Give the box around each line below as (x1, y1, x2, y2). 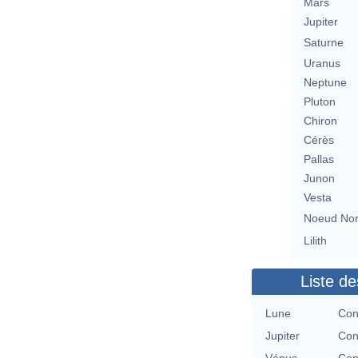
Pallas (303, 153, 334, 166)
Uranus (303, 57, 340, 70)
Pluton (303, 95, 336, 109)
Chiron (303, 114, 337, 128)
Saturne (303, 36, 344, 50)
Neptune (303, 76, 347, 89)
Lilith (303, 234, 327, 248)
